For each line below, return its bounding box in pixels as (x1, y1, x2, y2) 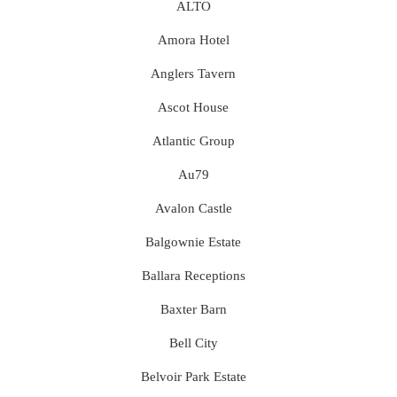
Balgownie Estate (145, 234, 242, 249)
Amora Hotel (157, 32, 230, 47)
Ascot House (158, 99, 230, 114)
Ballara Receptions (141, 268, 245, 283)
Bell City (168, 335, 218, 350)
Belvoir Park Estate (140, 369, 246, 384)
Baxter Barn (160, 301, 227, 316)
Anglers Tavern (151, 66, 237, 81)
